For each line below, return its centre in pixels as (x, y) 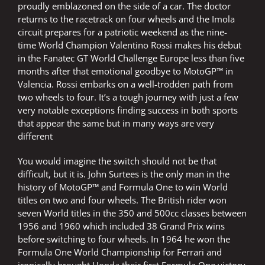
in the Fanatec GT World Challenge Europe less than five (131, 58)
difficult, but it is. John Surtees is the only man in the (124, 174)
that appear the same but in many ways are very (116, 123)
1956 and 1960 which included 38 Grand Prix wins (121, 226)
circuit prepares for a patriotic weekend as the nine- (122, 32)
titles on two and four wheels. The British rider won (122, 200)
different (35, 136)
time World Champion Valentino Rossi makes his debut (130, 45)
